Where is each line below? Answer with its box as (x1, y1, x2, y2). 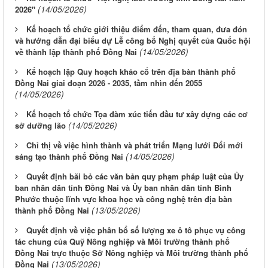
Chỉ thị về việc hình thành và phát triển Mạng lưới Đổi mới (26, 139, 243, 151)
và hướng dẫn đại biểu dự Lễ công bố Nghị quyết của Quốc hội (15, 35, 251, 47)
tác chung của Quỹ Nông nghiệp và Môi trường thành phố (15, 236, 230, 248)
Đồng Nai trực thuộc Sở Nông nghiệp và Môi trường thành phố (15, 247, 248, 259)
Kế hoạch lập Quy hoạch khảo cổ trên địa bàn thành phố (26, 66, 236, 78)
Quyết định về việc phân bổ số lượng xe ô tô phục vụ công (26, 224, 245, 236)
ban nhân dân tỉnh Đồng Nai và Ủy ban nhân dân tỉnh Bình (15, 182, 232, 194)
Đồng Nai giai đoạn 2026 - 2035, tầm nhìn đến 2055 (15, 77, 202, 89)
